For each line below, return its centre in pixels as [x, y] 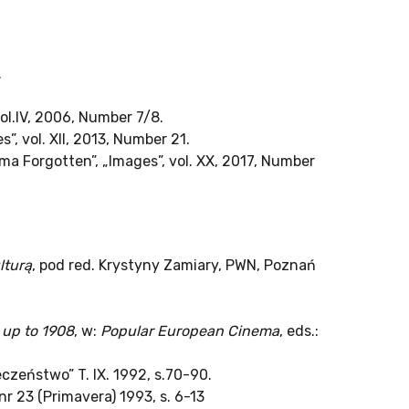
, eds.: [299, 331]
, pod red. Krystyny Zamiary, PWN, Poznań [174, 266]
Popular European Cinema [190, 331]
